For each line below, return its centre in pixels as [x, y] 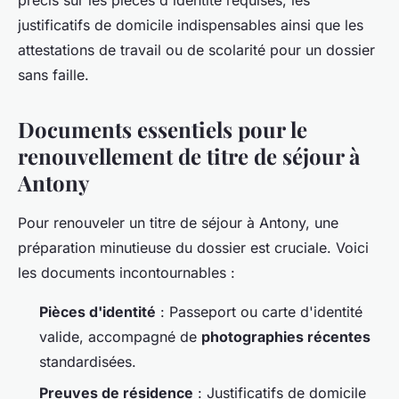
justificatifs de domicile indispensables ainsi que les [191, 25]
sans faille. [53, 75]
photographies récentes [286, 337]
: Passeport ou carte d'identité [259, 312]
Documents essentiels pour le [163, 130]
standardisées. [88, 362]
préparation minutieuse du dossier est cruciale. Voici [193, 248]
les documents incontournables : [126, 273]
